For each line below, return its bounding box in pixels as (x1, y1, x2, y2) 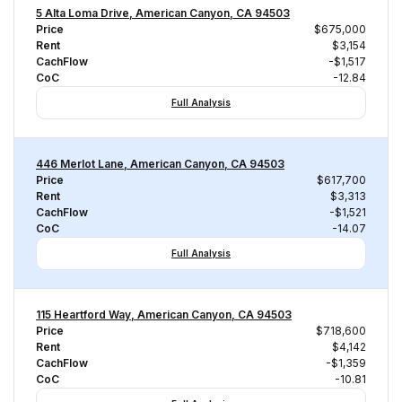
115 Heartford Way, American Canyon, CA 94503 (36, 308, 292, 321)
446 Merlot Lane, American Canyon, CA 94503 (36, 157, 284, 170)
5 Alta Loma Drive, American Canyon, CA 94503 (36, 6, 290, 20)
